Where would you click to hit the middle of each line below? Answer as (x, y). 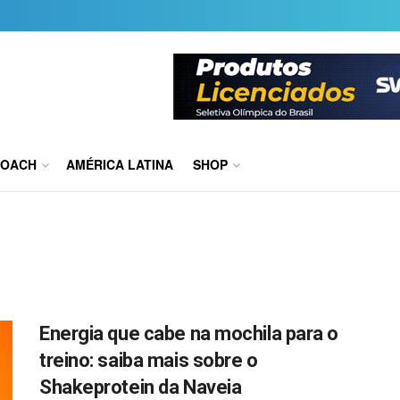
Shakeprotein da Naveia (141, 387)
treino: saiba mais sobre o (149, 360)
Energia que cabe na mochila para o (189, 333)
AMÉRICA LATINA (120, 164)
